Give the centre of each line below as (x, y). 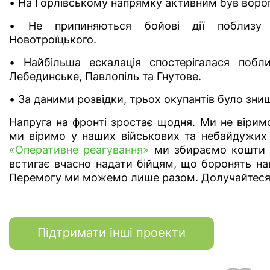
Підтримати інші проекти (111, 232)
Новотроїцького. (53, 39)
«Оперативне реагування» (79, 149)
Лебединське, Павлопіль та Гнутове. (105, 76)
